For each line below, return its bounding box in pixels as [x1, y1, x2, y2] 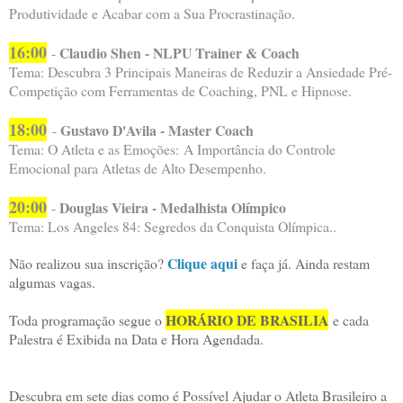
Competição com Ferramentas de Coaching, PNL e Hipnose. [9, 80, 352, 100]
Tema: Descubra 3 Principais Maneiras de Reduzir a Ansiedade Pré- [9, 61, 392, 81]
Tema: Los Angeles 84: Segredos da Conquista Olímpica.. [9, 216, 336, 236]
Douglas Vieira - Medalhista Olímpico [59, 196, 291, 218]
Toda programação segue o [9, 309, 166, 329]
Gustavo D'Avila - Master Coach [60, 119, 254, 140]
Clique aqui [167, 252, 237, 273]
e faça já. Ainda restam [237, 253, 370, 273]
